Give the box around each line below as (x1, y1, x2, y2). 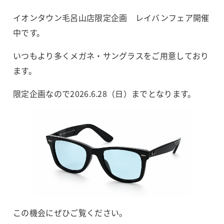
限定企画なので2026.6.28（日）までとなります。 (13, 87, 196, 99)
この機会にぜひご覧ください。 (13, 206, 127, 218)
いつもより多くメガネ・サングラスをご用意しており (13, 49, 209, 61)
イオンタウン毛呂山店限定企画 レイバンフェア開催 (13, 11, 209, 23)
